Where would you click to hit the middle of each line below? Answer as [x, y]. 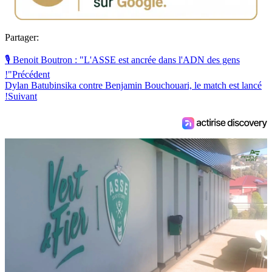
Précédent [31, 74]
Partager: [22, 37]
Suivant [22, 96]
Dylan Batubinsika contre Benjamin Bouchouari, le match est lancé [133, 85]
